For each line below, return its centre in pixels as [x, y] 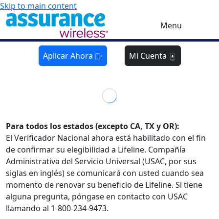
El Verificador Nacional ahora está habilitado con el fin [106, 138]
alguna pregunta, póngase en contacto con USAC [97, 196]
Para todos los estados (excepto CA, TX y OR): [94, 126]
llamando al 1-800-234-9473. [57, 208]
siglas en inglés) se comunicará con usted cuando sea [105, 173]
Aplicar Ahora [69, 56]
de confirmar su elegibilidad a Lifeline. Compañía [96, 149]
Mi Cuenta [149, 56]
